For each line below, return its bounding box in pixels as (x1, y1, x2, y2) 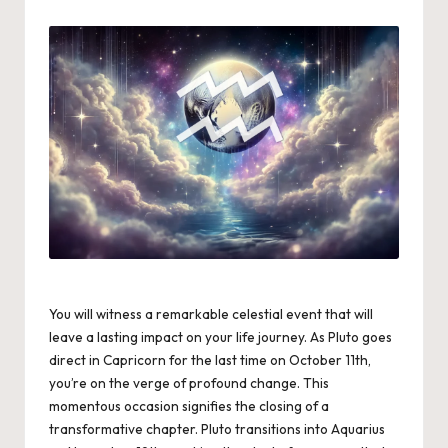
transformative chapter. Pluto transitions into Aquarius (49, 420, 385, 439)
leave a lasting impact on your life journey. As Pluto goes (49, 328, 392, 347)
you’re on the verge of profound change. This (49, 374, 329, 393)
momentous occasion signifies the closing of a (49, 397, 329, 416)
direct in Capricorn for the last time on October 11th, (49, 351, 371, 370)
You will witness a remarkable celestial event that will (49, 305, 373, 324)
